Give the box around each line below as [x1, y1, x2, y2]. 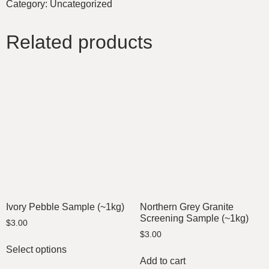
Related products [6, 31, 153, 53]
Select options [6, 244, 67, 255]
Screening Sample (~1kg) [139, 213, 249, 223]
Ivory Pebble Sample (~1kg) [6, 201, 124, 212]
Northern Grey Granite [139, 201, 234, 212]
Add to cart [139, 256, 186, 267]
